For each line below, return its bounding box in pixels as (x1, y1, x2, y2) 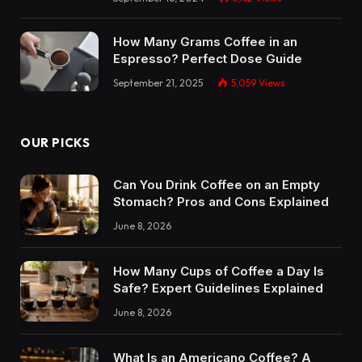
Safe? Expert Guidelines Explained (113, 280, 323, 297)
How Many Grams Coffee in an (113, 33, 297, 49)
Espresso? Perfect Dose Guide (113, 50, 302, 66)
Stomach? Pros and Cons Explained (113, 194, 329, 210)
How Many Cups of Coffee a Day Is (113, 263, 324, 280)
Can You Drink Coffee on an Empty (113, 177, 320, 193)
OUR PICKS (20, 135, 90, 151)
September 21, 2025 (113, 76, 203, 89)
